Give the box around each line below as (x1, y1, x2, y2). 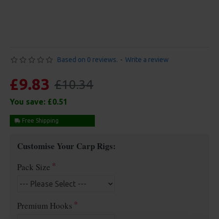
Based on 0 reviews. (57, 56, 118, 64)
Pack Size (17, 161, 50, 173)
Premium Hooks (17, 200, 72, 211)
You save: (10, 97, 47, 106)
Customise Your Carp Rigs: (17, 140, 116, 152)
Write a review (125, 56, 169, 64)
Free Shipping (21, 117, 59, 124)
